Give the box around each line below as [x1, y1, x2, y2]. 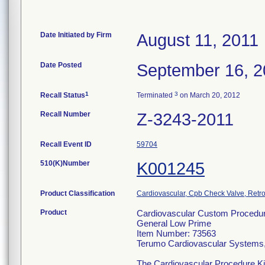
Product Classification [40, 189, 115, 198]
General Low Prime [137, 218, 211, 228]
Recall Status [40, 91, 85, 99]
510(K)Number [40, 159, 90, 167]
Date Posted [40, 61, 82, 69]
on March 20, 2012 [178, 91, 240, 99]
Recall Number [40, 110, 91, 118]
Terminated [137, 91, 174, 99]
